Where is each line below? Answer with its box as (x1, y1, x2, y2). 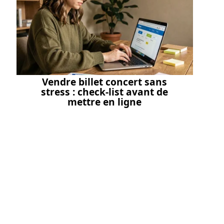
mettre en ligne (67, 94, 142, 108)
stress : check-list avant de (41, 84, 168, 98)
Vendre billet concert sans (42, 74, 167, 88)
